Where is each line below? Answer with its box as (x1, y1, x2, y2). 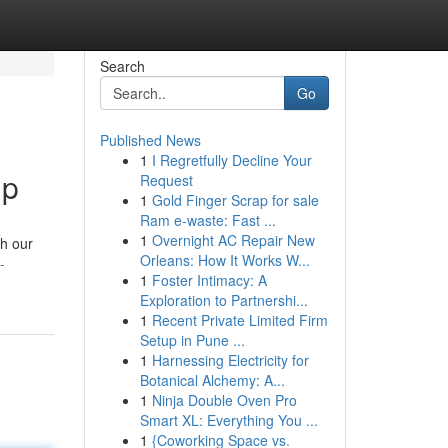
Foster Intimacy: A (151, 270, 267, 290)
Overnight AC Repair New (151, 230, 315, 250)
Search (99, 56, 145, 76)
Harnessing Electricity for (151, 350, 309, 370)
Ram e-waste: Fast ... (139, 210, 276, 230)
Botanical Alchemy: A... (139, 370, 285, 390)
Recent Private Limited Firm (151, 310, 328, 330)
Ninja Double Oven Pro (151, 390, 297, 410)
